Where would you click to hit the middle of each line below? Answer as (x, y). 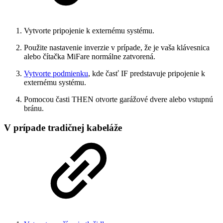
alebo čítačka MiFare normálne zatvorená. (90, 57)
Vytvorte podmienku (56, 74)
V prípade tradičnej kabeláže (63, 127)
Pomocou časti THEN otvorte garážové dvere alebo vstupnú (118, 100)
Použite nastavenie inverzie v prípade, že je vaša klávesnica (117, 48)
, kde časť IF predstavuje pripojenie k (147, 74)
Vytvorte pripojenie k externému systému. (89, 31)
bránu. (34, 109)
